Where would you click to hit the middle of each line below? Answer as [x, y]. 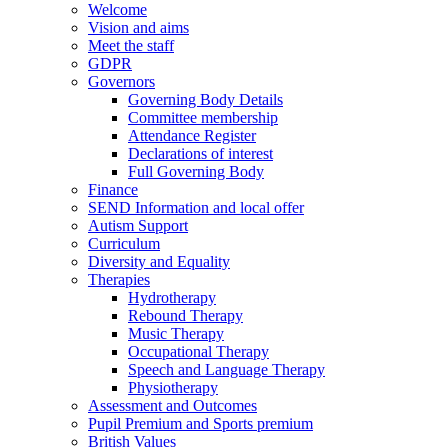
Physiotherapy [173, 388]
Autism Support [138, 226]
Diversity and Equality [159, 262]
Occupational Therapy [198, 352]
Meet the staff [131, 46]
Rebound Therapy [185, 316]
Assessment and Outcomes [172, 406]
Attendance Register [192, 136]
